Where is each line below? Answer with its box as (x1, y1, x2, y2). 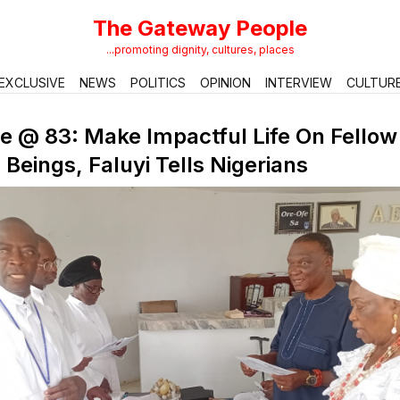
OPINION (199, 75, 251, 90)
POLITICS (129, 75, 186, 90)
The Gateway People (93, 15, 307, 41)
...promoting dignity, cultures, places (105, 43, 295, 56)
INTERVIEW (264, 75, 332, 90)
